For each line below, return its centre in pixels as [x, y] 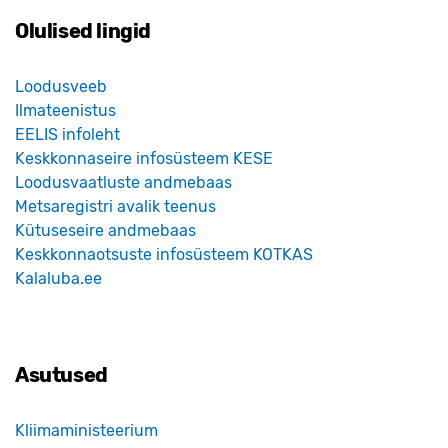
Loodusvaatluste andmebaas [123, 183]
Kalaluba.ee [58, 279]
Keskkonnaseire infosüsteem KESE [144, 159]
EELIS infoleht [67, 135]
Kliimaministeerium [86, 431]
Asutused [61, 375]
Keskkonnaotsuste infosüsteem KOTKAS [164, 255]
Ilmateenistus [65, 111]
